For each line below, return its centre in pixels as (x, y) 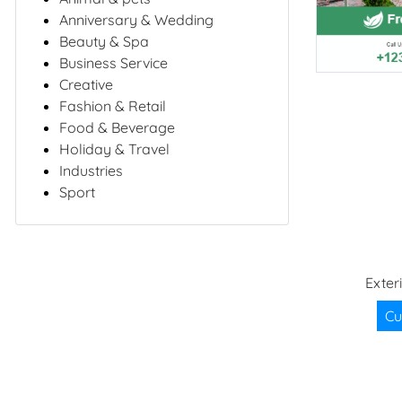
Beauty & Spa (104, 41)
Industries (91, 170)
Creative (86, 84)
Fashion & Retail (113, 105)
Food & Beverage (117, 127)
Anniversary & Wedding (136, 19)
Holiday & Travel (114, 149)
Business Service (114, 62)
